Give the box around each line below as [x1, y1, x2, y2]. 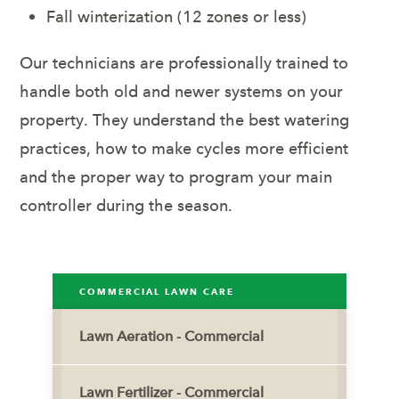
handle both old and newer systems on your [20, 81, 344, 102]
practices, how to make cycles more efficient [20, 138, 349, 159]
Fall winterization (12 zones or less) [46, 6, 307, 27]
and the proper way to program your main [20, 167, 333, 187]
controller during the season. [20, 195, 233, 216]
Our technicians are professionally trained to [20, 53, 349, 73]
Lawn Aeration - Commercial [79, 328, 264, 345]
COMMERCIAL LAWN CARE [79, 285, 234, 297]
